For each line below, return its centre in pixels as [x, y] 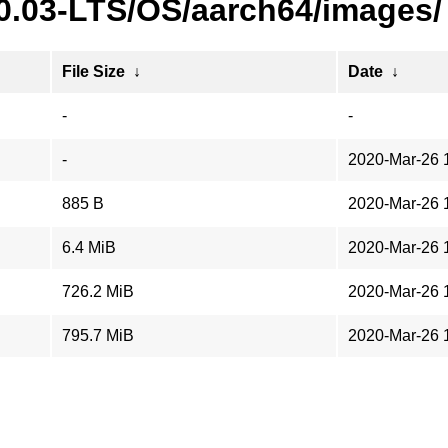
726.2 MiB [98, 291]
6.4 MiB [89, 247]
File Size [93, 71]
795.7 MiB [98, 335]
